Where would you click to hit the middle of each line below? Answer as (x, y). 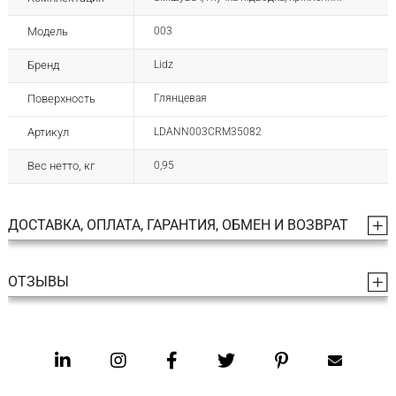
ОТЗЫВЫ (38, 281)
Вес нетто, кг (61, 165)
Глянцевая (180, 98)
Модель (47, 31)
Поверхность (61, 98)
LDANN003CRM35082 (207, 131)
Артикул (48, 132)
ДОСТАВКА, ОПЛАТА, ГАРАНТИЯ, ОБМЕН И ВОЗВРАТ (178, 225)
